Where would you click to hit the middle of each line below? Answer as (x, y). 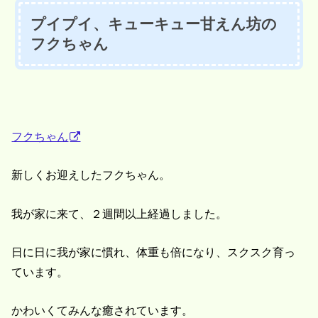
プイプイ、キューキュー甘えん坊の (154, 24)
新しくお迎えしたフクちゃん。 (91, 175)
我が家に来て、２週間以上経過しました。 (120, 213)
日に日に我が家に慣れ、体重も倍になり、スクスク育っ (154, 252)
